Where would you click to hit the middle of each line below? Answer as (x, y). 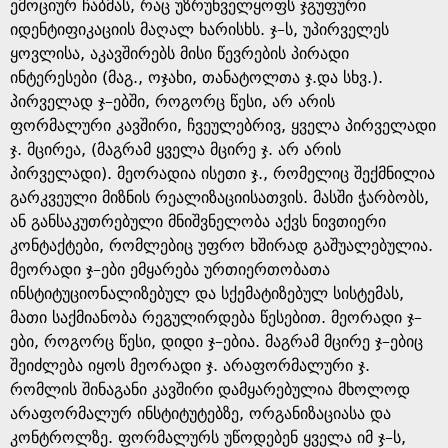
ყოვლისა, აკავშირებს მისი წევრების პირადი (179, 53)
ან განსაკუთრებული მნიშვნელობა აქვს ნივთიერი (198, 221)
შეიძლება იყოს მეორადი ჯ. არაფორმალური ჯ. (190, 365)
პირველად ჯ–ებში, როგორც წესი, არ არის (172, 101)
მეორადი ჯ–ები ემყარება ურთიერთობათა (170, 269)
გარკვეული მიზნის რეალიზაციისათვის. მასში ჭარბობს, (219, 197)
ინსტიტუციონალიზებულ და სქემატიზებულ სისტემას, (207, 293)
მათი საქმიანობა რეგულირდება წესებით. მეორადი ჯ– (216, 317)
